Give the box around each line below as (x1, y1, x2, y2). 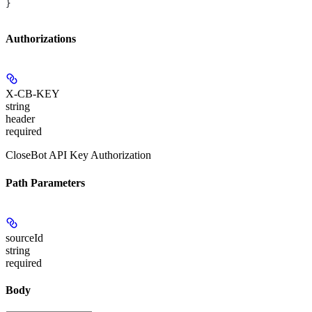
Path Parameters (6, 176, 85, 189)
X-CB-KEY (6, 88, 60, 100)
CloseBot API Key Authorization (6, 149, 151, 162)
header (6, 113, 35, 125)
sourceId (6, 231, 43, 244)
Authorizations (6, 33, 76, 45)
